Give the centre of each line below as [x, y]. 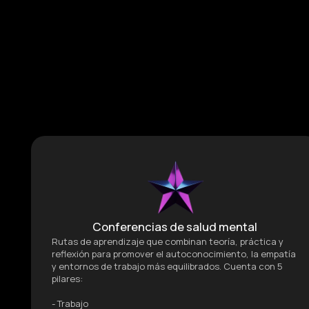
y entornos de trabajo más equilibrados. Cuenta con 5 [167, 266]
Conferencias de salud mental [175, 226]
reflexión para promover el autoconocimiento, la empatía [173, 253]
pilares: [67, 278]
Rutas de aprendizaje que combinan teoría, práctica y [167, 241]
